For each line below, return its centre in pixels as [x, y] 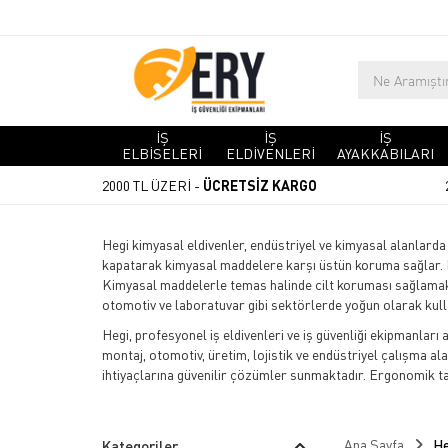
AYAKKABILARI [386, 153]
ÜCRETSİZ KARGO [258, 185]
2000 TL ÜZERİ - [151, 185]
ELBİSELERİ [162, 153]
